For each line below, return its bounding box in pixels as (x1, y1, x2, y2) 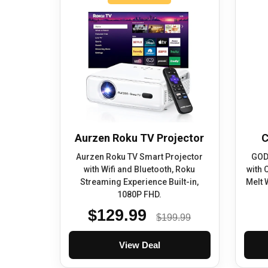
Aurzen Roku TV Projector (75, 132, 205, 145)
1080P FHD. (117, 190, 162, 200)
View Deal (118, 240, 160, 251)
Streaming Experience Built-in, (80, 177, 199, 187)
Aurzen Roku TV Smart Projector (76, 152, 203, 162)
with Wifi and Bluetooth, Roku (84, 165, 196, 175)
